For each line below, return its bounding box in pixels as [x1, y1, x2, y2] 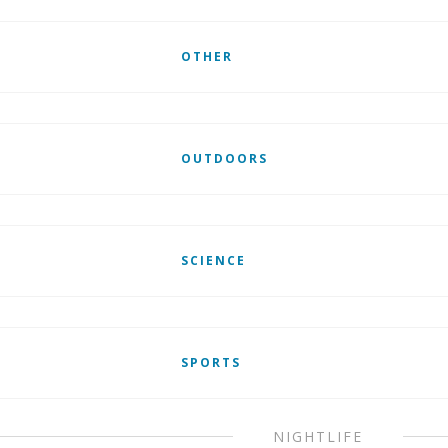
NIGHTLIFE [273, 427, 364, 446]
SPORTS [180, 354, 241, 371]
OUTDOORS [180, 150, 268, 167]
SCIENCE [180, 252, 246, 269]
